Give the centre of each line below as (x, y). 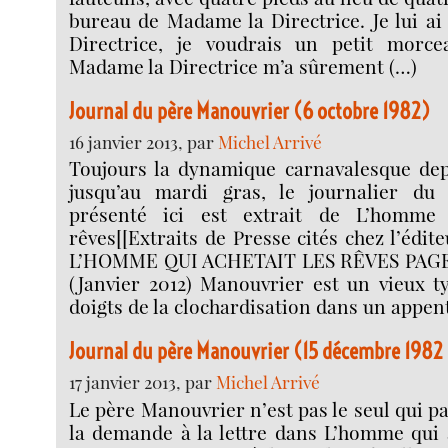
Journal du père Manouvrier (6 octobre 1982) (250, 110)
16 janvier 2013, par (144, 141)
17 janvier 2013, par (143, 382)
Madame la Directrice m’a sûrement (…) (243, 65)
